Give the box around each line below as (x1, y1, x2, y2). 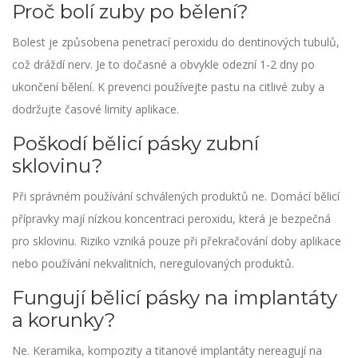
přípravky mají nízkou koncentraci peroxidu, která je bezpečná (12, 210, 331, 226)
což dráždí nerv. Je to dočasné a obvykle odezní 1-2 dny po (12, 56, 315, 72)
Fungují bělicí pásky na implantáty (12, 285, 337, 309)
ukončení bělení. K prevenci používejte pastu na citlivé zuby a (12, 78, 324, 94)
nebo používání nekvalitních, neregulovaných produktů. (12, 255, 294, 271)
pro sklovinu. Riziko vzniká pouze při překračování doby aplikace (12, 233, 341, 249)
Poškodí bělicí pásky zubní (12, 131, 259, 155)
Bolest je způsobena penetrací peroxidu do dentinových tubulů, (12, 34, 340, 50)
